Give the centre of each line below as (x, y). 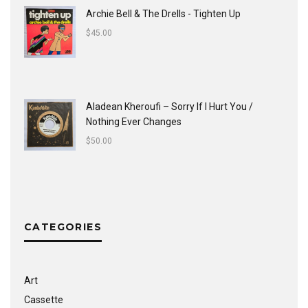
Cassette (44, 300)
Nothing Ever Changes (134, 122)
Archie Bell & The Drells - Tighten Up (163, 14)
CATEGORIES (63, 227)
